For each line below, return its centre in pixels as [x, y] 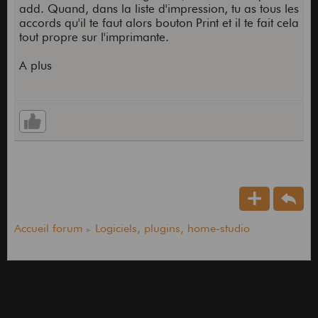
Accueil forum [48, 229]
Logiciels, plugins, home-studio [172, 229]
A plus [35, 66]
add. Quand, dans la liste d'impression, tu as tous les [159, 9]
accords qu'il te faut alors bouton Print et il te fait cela [159, 23]
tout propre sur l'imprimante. [94, 37]
